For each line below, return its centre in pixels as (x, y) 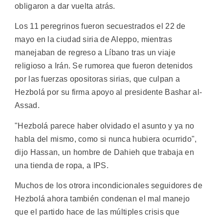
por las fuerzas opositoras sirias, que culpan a (98, 79)
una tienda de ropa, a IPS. (62, 165)
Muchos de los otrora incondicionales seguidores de (109, 185)
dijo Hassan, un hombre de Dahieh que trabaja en (105, 152)
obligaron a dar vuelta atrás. (65, 6)
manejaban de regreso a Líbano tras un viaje (95, 53)
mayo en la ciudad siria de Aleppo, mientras (93, 40)
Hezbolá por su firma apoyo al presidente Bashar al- (109, 92)
